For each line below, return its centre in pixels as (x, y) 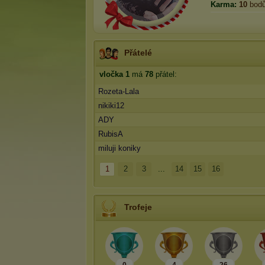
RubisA (111, 134)
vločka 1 (114, 74)
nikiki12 (111, 106)
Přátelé (138, 53)
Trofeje (138, 207)
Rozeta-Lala (119, 91)
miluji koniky (119, 148)
